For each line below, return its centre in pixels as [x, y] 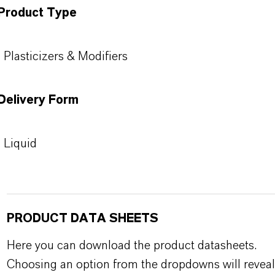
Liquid [20, 144]
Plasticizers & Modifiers [65, 56]
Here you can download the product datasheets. [131, 246]
